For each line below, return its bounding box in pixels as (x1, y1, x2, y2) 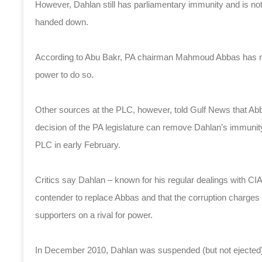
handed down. (35, 17, 88, 27)
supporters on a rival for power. (35, 210, 153, 220)
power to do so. (35, 70, 94, 80)
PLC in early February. (35, 140, 120, 150)
